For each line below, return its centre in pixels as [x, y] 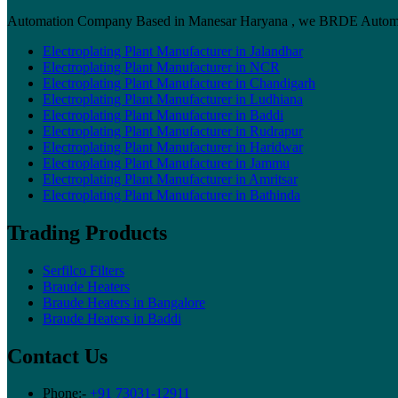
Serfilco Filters [84, 270]
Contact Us [57, 356]
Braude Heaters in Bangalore [124, 302]
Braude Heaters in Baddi [112, 318]
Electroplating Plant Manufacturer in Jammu [166, 163]
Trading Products [87, 232]
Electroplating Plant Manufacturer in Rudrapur [173, 131]
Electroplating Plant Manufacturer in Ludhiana [173, 99]
